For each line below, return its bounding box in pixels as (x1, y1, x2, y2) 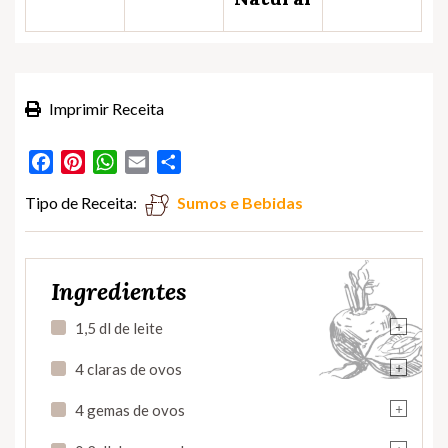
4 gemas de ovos (75, 400, 185, 419)
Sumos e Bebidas (177, 192, 303, 212)
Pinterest (85, 149, 148, 173)
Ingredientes (51, 275, 187, 307)
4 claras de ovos (75, 359, 182, 378)
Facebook (53, 149, 123, 173)
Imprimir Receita (46, 98, 164, 118)
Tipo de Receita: (25, 192, 137, 212)
